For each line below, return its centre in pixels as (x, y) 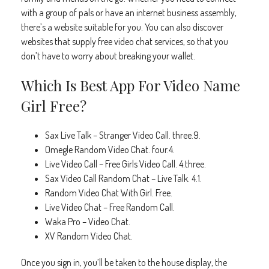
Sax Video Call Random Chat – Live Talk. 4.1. (123, 178)
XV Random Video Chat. (89, 236)
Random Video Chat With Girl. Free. (109, 193)
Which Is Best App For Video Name (131, 85)
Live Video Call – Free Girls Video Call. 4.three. (125, 164)
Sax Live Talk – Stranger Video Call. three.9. (123, 135)
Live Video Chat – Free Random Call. (110, 207)
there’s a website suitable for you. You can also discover (122, 27)
